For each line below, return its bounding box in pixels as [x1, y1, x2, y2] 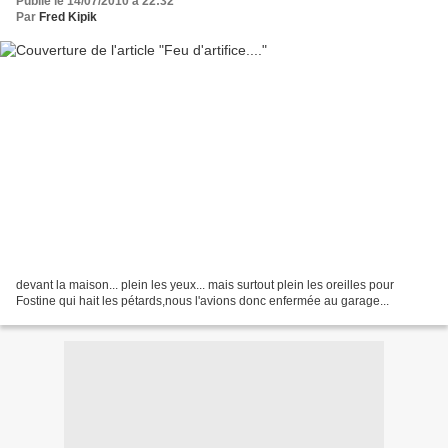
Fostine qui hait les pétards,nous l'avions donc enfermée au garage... [16, 293, 389, 308]
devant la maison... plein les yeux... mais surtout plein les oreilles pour [16, 277, 394, 292]
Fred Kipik [39, 10, 97, 25]
